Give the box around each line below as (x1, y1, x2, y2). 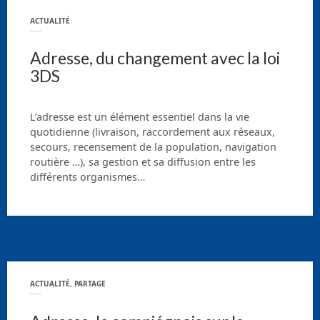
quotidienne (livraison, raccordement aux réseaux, (30, 125, 275, 139)
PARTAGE (74, 279, 106, 289)
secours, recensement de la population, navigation (30, 140, 276, 154)
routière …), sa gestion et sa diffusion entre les (30, 155, 256, 169)
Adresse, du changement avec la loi (30, 48, 280, 69)
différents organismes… (30, 170, 145, 184)
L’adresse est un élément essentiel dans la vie (30, 110, 249, 124)
